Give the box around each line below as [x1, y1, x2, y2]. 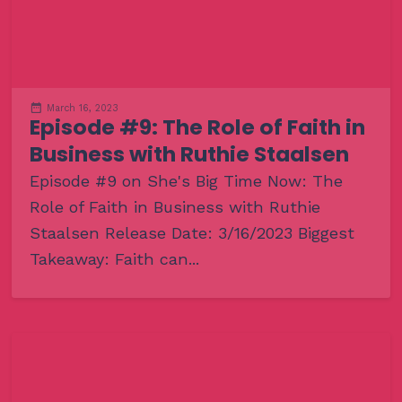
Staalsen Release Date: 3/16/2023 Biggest [29, 223, 354, 243]
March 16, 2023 [46, 102, 118, 115]
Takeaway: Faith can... [29, 249, 199, 269]
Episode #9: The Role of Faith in [29, 112, 365, 143]
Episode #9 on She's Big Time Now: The [29, 171, 343, 191]
